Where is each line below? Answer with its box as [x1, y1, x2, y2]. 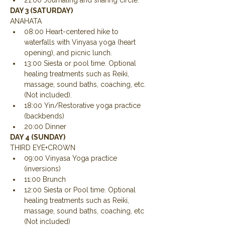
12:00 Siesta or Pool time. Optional [24, 186, 138, 194]
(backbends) [24, 112, 64, 120]
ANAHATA [10, 17, 42, 25]
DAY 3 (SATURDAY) [10, 7, 73, 15]
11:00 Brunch [24, 175, 66, 183]
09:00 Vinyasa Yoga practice [24, 154, 119, 162]
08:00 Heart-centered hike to [24, 28, 121, 36]
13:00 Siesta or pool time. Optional [24, 59, 138, 67]
